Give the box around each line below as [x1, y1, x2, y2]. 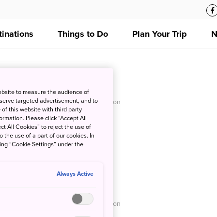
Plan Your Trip [132, 29, 187, 39]
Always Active [56, 170, 93, 178]
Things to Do [58, 29, 108, 39]
